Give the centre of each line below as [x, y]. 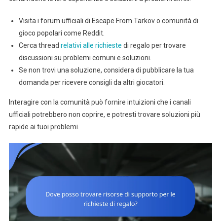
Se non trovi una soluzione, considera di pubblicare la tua [106, 70]
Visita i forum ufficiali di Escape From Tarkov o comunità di [108, 21]
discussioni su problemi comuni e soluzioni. [85, 58]
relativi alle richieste [91, 46]
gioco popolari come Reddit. [61, 33]
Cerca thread [39, 46]
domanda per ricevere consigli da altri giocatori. [92, 83]
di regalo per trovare [154, 46]
